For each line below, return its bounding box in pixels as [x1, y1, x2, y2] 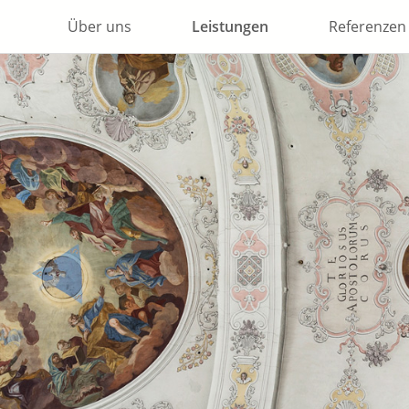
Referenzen [329, 16, 406, 37]
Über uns [68, 16, 131, 37]
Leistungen [192, 16, 268, 37]
